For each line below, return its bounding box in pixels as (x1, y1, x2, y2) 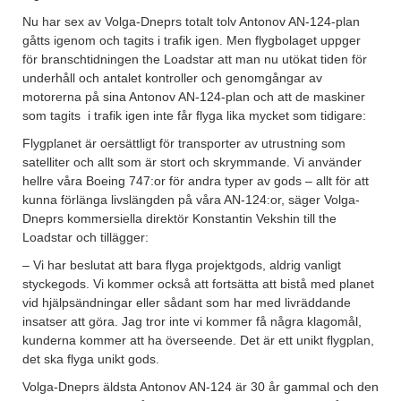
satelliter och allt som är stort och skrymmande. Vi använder (22, 155, 362, 170)
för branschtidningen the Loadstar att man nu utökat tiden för (22, 52, 367, 67)
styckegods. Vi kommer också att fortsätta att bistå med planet (22, 277, 374, 292)
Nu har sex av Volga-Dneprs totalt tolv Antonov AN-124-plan (22, 14, 360, 30)
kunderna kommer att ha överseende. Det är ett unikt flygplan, (22, 333, 374, 348)
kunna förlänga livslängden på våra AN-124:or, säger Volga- (22, 192, 360, 208)
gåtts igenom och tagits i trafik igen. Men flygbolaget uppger (22, 33, 361, 48)
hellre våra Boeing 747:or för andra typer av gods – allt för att (22, 174, 369, 189)
